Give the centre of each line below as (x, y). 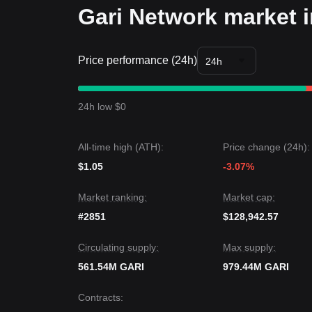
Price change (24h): (266, 147)
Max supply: (249, 247)
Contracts (99, 297)
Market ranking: (112, 197)
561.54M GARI (111, 267)
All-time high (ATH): (121, 147)
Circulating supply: (118, 247)
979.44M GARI (256, 267)
